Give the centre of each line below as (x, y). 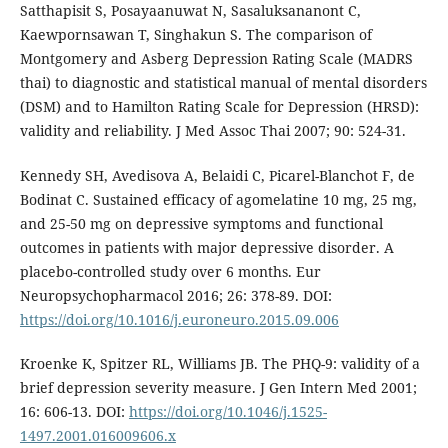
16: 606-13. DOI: (74, 411)
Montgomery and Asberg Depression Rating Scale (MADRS (216, 59)
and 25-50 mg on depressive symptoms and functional (201, 223)
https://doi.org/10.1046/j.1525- (227, 411)
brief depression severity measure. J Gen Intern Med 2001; (218, 387)
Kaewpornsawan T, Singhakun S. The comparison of (195, 35)
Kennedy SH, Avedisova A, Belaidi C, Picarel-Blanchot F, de (217, 175)
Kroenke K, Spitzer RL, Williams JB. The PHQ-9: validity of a (219, 363)
